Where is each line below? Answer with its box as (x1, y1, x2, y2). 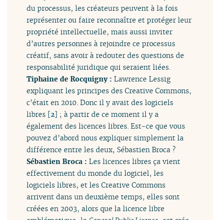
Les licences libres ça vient (89, 157, 181, 166)
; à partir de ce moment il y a (57, 110, 159, 119)
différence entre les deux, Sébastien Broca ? (27, 145, 176, 155)
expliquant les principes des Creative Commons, (27, 86, 192, 96)
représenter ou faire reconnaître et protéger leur (27, 15, 192, 25)
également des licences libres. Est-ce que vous (27, 121, 186, 131)
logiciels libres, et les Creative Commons (27, 180, 166, 190)
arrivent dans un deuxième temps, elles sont (27, 192, 180, 202)
